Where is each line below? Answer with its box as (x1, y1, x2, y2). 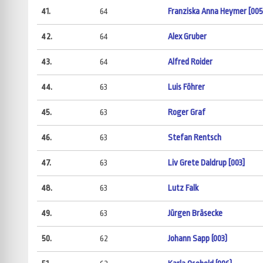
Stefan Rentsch (167, 133, 221, 143)
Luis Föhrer (167, 82, 205, 93)
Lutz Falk (167, 183, 198, 194)
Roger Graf (167, 107, 205, 118)
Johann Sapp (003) (167, 234, 227, 244)
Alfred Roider (167, 57, 213, 68)
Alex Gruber (167, 32, 207, 42)
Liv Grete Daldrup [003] (167, 158, 245, 168)
